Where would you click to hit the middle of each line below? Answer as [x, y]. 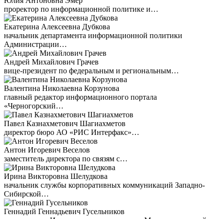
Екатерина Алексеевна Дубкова [57, 27]
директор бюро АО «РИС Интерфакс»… [72, 132]
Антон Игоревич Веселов [47, 150]
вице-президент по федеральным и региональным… [91, 71]
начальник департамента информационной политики [93, 35]
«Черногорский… [34, 106]
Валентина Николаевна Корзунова [62, 88]
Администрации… [35, 44]
